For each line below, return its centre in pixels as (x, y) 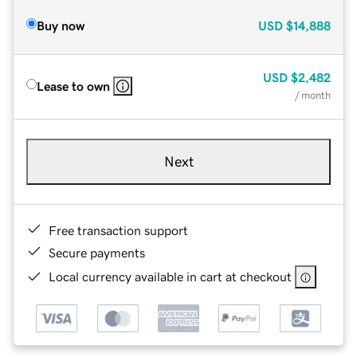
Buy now (61, 25)
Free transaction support (118, 230)
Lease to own (73, 86)
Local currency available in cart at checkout (170, 276)
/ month (313, 95)
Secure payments (97, 252)
